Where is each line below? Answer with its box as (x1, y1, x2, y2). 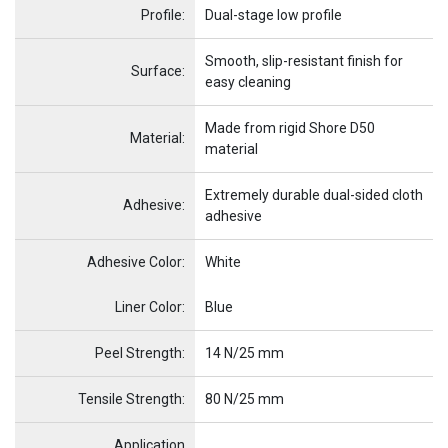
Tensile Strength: (78, 390, 185, 407)
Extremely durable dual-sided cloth (205, 186, 423, 203)
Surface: (131, 62, 185, 79)
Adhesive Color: (87, 253, 185, 270)
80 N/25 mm (205, 390, 284, 407)
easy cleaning (205, 73, 291, 90)
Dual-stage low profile (205, 6, 342, 23)
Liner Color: (115, 298, 185, 315)
